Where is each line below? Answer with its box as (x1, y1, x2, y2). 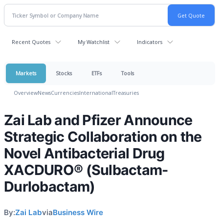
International (79, 89, 113, 96)
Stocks (56, 69, 72, 77)
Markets (16, 69, 36, 77)
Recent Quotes (12, 38, 50, 45)
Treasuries (113, 89, 139, 96)
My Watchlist (78, 38, 109, 45)
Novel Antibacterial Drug (4, 145, 165, 162)
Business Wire (53, 208, 103, 217)
